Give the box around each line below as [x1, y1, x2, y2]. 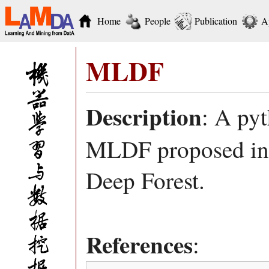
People [145, 14, 171, 27]
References [86, 227, 193, 261]
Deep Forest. [86, 165, 205, 196]
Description [86, 99, 202, 133]
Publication [195, 14, 237, 27]
